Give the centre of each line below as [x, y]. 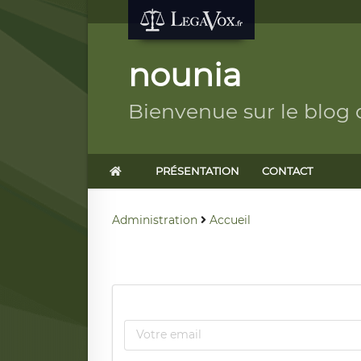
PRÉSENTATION [197, 171]
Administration [154, 220]
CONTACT [287, 171]
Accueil [230, 220]
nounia [185, 75]
